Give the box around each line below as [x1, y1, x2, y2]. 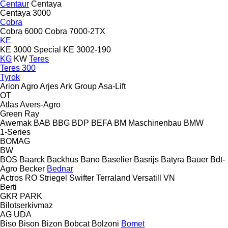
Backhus [47, 155, 78, 164]
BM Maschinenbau [114, 118, 182, 127]
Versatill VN [132, 173, 175, 182]
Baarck [19, 155, 45, 164]
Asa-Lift [98, 81, 126, 91]
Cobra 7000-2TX [45, 26, 105, 36]
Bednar [47, 164, 73, 173]
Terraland [96, 173, 130, 182]
